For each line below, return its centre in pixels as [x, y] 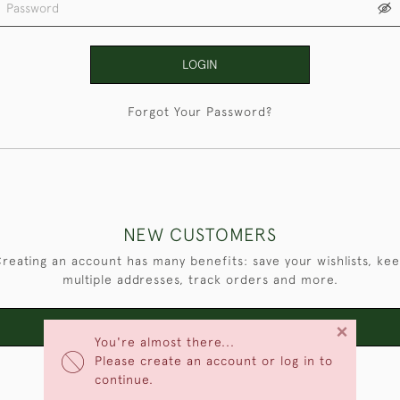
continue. [124, 379]
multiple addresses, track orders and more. [200, 279]
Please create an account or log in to [214, 361]
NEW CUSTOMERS [200, 234]
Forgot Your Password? [200, 112]
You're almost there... [165, 342]
